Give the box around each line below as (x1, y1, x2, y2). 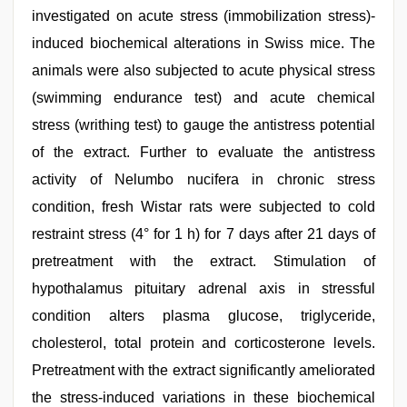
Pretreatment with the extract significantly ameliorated (32, 362, 375, 378)
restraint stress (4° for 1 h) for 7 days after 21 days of (32, 226, 375, 242)
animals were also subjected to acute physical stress (32, 63, 375, 78)
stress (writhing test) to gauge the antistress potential (32, 117, 375, 133)
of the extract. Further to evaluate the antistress (32, 144, 375, 160)
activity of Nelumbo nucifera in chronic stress (32, 172, 375, 187)
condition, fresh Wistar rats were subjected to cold (32, 199, 375, 214)
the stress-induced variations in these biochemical (32, 390, 375, 405)
